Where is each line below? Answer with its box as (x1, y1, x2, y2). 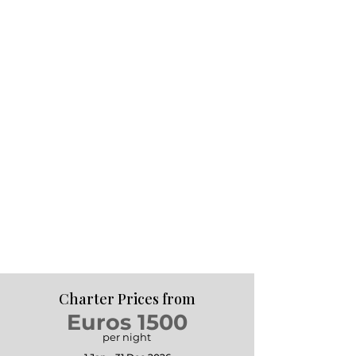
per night (103, 331, 151, 343)
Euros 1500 (66, 309, 188, 335)
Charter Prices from (59, 289, 195, 308)
